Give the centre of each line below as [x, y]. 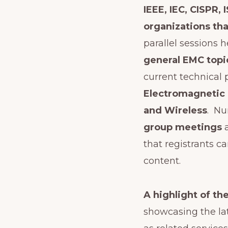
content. [162, 161]
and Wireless [175, 110]
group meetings [184, 127]
